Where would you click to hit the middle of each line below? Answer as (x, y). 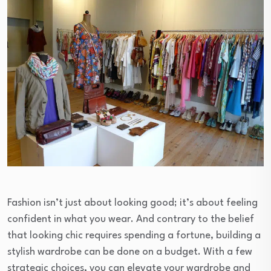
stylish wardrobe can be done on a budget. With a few (130, 252)
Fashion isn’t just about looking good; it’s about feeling (132, 203)
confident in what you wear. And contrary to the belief (131, 219)
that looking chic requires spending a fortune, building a (134, 235)
